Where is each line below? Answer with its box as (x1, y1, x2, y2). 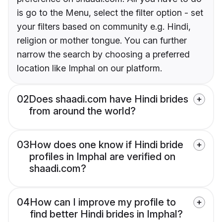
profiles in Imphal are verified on (29, 150, 175, 163)
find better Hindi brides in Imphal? (30, 208, 183, 220)
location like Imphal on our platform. (17, 62, 162, 73)
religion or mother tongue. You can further (17, 35, 187, 46)
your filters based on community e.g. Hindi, (17, 21, 191, 32)
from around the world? (29, 105, 136, 117)
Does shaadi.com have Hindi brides (29, 93, 188, 105)
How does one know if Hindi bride (29, 138, 183, 151)
